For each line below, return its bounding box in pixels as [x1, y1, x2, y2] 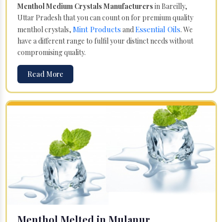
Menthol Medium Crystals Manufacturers [17, 1, 153, 11]
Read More [27, 69, 63, 79]
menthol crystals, [17, 24, 73, 34]
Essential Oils [135, 24, 180, 34]
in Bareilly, [153, 1, 187, 11]
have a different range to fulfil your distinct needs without [17, 36, 193, 46]
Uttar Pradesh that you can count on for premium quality [17, 12, 193, 22]
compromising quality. [17, 47, 86, 57]
